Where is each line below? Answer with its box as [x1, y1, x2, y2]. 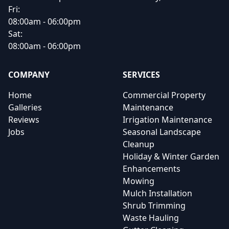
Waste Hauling [123, 212, 179, 223]
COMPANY [8, 69, 50, 80]
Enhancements [123, 163, 180, 174]
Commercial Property [123, 89, 205, 101]
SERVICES [123, 69, 160, 80]
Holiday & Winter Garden [123, 151, 219, 162]
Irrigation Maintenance [123, 114, 212, 125]
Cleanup [123, 139, 154, 150]
